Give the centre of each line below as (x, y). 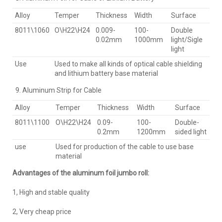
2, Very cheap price (42, 211)
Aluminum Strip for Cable (62, 90)
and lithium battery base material (106, 73)
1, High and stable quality (51, 192)
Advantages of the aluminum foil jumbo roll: (81, 173)
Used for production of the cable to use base (125, 146)
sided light (191, 132)
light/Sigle (187, 39)
